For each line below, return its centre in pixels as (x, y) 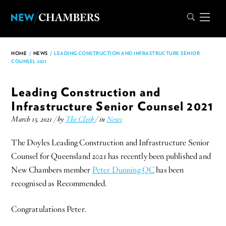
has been (169, 170)
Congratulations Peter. (49, 209)
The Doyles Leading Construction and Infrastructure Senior (110, 143)
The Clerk (80, 119)
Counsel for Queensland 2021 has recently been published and (111, 156)
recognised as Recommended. (59, 183)
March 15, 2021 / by (38, 119)
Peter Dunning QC (123, 170)
